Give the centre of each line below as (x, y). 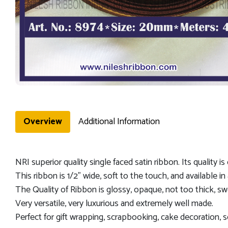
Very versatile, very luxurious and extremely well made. (114, 204)
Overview (43, 122)
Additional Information (119, 122)
